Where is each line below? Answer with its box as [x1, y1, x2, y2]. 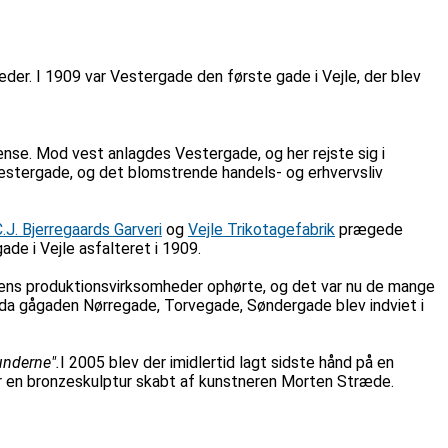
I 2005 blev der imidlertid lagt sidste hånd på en [60, 352, 394, 372]
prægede [335, 219, 403, 239]
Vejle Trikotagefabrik [188, 219, 335, 239]
